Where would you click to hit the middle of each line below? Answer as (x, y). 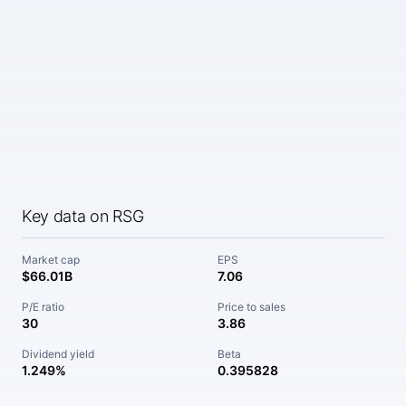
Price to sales (251, 307)
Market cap (51, 260)
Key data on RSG (83, 216)
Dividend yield (58, 354)
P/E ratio (43, 307)
